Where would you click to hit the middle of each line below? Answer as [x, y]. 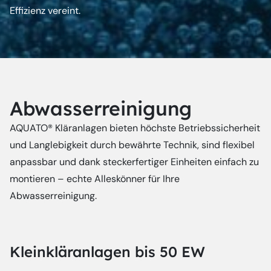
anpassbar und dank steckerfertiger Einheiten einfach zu [134, 162]
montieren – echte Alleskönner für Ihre [95, 179]
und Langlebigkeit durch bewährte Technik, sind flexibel [132, 145]
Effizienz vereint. [45, 11]
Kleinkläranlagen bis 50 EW [107, 252]
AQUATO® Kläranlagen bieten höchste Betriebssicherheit [135, 128]
